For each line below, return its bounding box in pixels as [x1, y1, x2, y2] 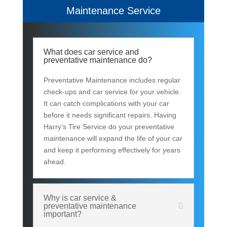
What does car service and [43, 48, 139, 57]
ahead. [43, 158, 66, 166]
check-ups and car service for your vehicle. [43, 88, 181, 96]
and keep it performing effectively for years [43, 146, 180, 155]
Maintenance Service [66, 5, 161, 17]
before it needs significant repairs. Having [43, 111, 176, 120]
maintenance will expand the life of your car [43, 134, 182, 143]
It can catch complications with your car [43, 99, 169, 108]
